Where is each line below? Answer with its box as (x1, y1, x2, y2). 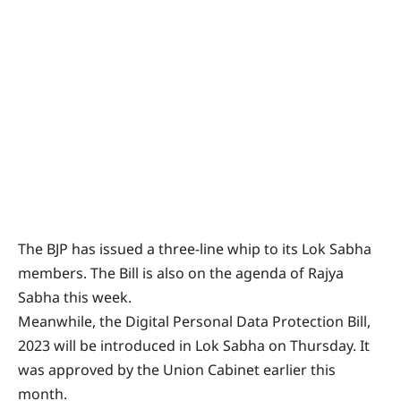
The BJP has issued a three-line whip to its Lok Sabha (18, 239, 371, 260)
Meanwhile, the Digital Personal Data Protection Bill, (18, 311, 371, 332)
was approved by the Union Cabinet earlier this (18, 360, 336, 380)
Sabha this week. (18, 287, 132, 308)
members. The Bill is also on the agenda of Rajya (18, 263, 344, 284)
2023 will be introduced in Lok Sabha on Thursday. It (18, 336, 370, 356)
